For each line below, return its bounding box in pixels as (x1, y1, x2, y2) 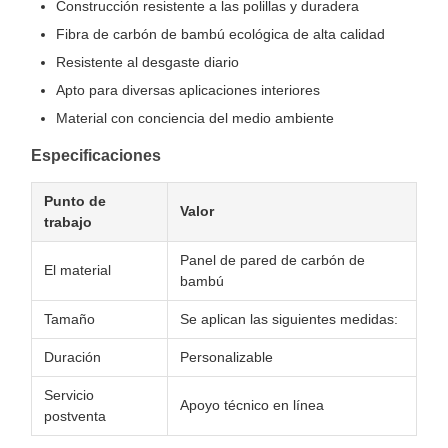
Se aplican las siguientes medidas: (180, 311, 398, 327)
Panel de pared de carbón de (180, 252, 365, 268)
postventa (44, 408, 106, 424)
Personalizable (180, 349, 273, 365)
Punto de (44, 193, 106, 209)
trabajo (44, 214, 92, 230)
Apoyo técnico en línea (180, 397, 324, 413)
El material (44, 262, 111, 278)
